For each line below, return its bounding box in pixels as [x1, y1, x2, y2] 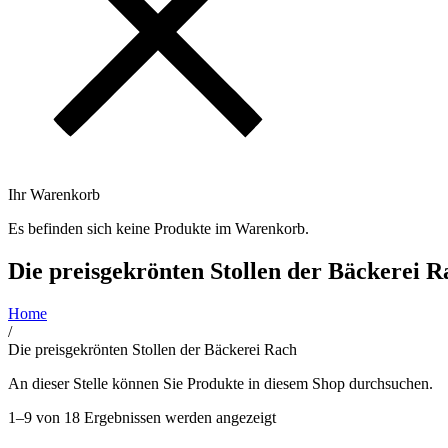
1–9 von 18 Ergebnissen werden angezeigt [8, 408, 276, 426]
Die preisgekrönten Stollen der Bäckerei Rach [8, 340, 297, 358]
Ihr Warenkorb [8, 186, 100, 203]
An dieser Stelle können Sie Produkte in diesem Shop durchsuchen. [8, 374, 433, 392]
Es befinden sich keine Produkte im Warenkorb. [8, 220, 309, 237]
